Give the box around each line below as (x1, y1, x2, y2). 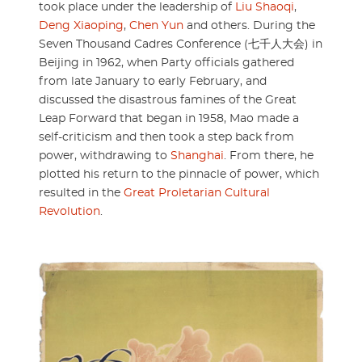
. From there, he (224, 150, 314, 162)
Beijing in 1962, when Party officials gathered (39, 57, 294, 69)
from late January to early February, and (39, 76, 267, 88)
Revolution (39, 206, 100, 218)
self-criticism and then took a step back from (39, 132, 294, 144)
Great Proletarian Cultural (124, 187, 270, 200)
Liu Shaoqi (235, 2, 294, 14)
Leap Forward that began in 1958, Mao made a (39, 113, 299, 125)
